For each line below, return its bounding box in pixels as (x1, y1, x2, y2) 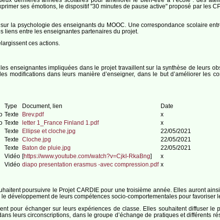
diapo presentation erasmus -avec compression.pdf (22, 161, 159, 168)
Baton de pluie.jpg (22, 144, 71, 151)
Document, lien (22, 103, 62, 110)
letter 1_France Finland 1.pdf (22, 119, 99, 126)
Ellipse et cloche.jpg (22, 128, 76, 135)
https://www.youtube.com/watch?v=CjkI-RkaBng (23, 153, 150, 160)
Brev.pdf (22, 111, 44, 118)
